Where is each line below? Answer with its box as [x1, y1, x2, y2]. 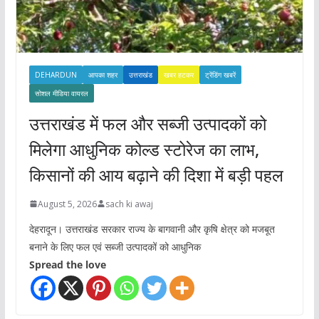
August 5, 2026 [37, 197, 97, 210]
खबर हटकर [163, 69, 194, 80]
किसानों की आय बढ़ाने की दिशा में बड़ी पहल [28, 162, 283, 187]
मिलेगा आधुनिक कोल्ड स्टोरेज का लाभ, [28, 137, 259, 161]
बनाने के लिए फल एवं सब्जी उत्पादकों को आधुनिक [28, 239, 201, 253]
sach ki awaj [105, 197, 153, 210]
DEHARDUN [34, 69, 77, 80]
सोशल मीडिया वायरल [34, 88, 88, 98]
